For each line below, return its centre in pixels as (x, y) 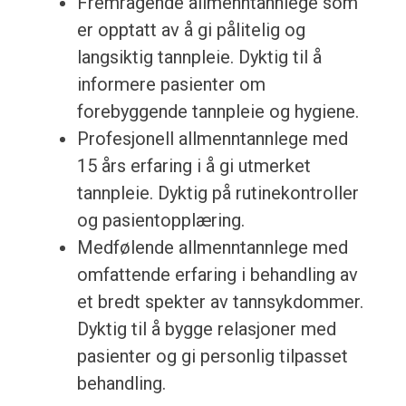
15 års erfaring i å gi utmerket (193, 166)
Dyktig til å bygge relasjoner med (206, 329)
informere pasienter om (171, 85)
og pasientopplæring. (160, 221)
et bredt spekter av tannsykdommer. (220, 302)
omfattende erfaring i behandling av (217, 275)
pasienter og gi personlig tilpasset (212, 357)
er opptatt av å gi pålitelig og (191, 30)
